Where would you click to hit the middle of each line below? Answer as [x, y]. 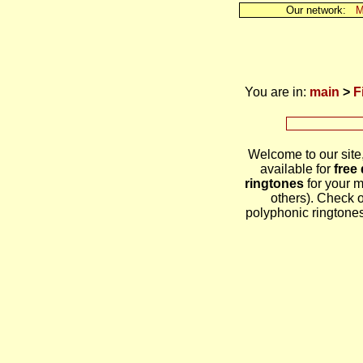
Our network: [320, 10]
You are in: [277, 92]
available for [297, 169]
